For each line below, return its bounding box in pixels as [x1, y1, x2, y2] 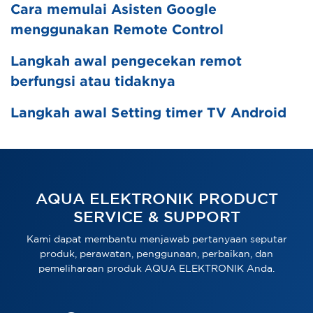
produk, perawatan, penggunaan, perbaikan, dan [40, 250, 273, 259]
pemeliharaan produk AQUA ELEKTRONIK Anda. [38, 265, 275, 273]
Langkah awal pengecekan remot [10, 56, 242, 68]
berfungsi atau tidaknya [10, 76, 175, 88]
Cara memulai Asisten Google [10, 4, 217, 16]
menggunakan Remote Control [10, 24, 224, 36]
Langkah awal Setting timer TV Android [10, 108, 286, 119]
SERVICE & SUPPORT [73, 211, 240, 225]
